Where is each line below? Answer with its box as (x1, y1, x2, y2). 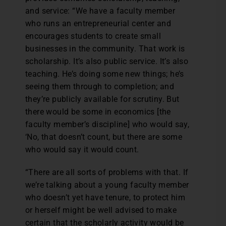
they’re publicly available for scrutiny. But (25, 94, 180, 104)
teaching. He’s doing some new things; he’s (25, 69, 184, 79)
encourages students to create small (25, 31, 161, 41)
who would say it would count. (25, 145, 139, 154)
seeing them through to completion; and (25, 82, 175, 91)
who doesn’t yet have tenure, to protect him (25, 193, 186, 202)
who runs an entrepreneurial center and (25, 19, 172, 28)
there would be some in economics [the (25, 107, 171, 117)
